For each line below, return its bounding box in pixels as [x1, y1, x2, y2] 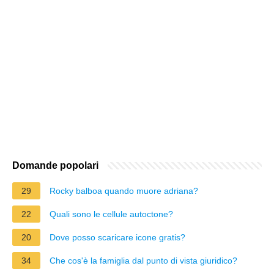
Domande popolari [12, 160, 98, 171]
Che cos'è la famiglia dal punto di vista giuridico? [50, 255, 237, 265]
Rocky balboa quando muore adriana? [50, 185, 198, 196]
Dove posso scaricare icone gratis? [50, 232, 185, 242]
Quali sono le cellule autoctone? [50, 209, 173, 219]
